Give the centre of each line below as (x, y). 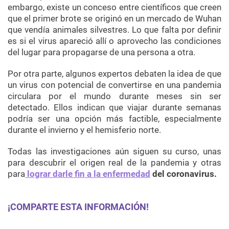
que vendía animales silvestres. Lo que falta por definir (114, 30)
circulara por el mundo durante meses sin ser (114, 96)
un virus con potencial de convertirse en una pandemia (114, 85)
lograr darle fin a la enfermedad (89, 174)
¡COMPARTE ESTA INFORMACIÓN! (78, 207)
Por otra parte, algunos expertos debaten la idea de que (114, 74)
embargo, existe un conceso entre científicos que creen (114, 7)
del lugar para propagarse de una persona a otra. (101, 52)
